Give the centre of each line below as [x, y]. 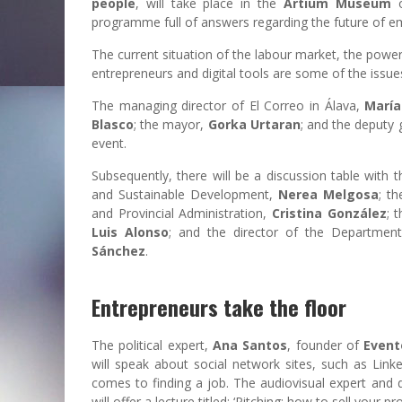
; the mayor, [171, 124]
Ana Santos [250, 345]
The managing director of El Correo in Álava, [228, 105]
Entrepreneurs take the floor [219, 306]
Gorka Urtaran [254, 124]
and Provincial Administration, [182, 213]
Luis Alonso [131, 232]
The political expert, [152, 345]
